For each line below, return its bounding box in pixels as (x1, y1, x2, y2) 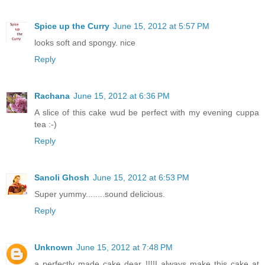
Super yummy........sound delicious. (34, 189, 165, 199)
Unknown (34, 243, 73, 253)
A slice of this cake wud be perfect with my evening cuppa (34, 108, 259, 118)
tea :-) (34, 119, 57, 130)
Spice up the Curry (34, 21, 109, 31)
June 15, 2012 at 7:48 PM (76, 243, 173, 253)
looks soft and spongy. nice (34, 38, 135, 48)
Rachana (34, 91, 70, 101)
